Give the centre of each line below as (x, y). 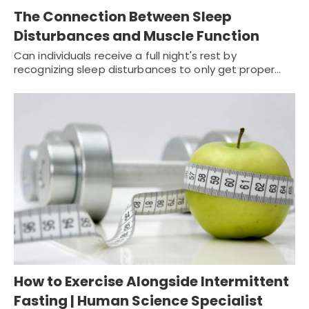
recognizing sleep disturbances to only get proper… (148, 70)
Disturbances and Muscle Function (137, 36)
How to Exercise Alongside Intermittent (151, 281)
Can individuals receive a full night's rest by (125, 56)
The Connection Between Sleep (123, 17)
